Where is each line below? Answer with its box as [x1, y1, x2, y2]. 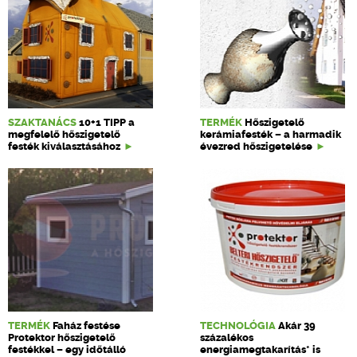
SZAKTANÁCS [8, 116, 76, 128]
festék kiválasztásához [8, 140, 120, 152]
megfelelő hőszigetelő [8, 128, 120, 140]
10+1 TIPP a [79, 116, 135, 128]
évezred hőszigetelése [200, 140, 312, 152]
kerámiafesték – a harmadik [200, 128, 341, 140]
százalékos [200, 331, 253, 343]
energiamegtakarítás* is [200, 343, 320, 355]
